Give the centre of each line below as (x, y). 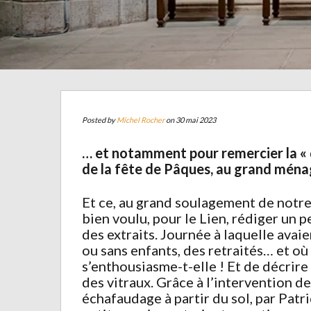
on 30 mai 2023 (190, 120)
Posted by (99, 120)
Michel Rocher (141, 120)
